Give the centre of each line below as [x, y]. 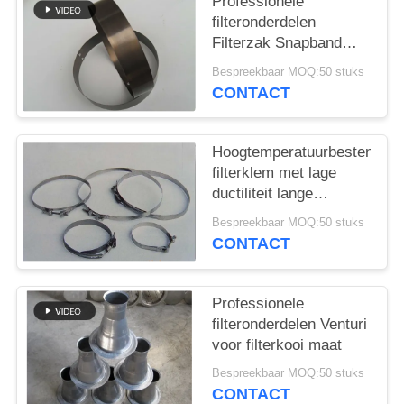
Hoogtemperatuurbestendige [307, 152]
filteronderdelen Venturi [290, 324]
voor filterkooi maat [277, 344]
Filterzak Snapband [277, 43]
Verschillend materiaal [287, 64]
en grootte [246, 85]
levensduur [249, 215]
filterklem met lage [275, 173]
